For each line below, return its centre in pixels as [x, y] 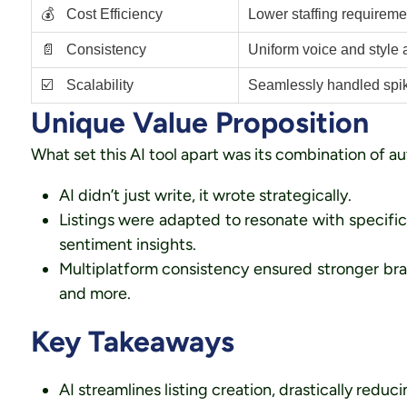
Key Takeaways [132, 342]
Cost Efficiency [112, 14]
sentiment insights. [127, 244]
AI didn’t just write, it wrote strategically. [205, 195]
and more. [94, 293]
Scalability [98, 85]
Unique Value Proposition [199, 123]
